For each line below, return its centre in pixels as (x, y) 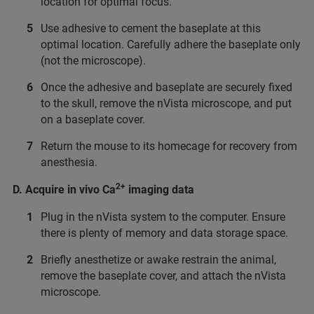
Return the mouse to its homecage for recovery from (169, 146)
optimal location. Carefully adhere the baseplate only (171, 44)
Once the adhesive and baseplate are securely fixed (166, 87)
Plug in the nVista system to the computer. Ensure (163, 217)
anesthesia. (69, 162)
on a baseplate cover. (93, 119)
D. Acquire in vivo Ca (64, 189)
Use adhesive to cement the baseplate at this (151, 28)
